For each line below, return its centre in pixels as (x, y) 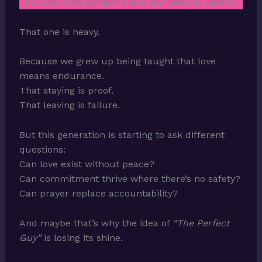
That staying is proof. (66, 91)
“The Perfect (201, 223)
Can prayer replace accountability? (98, 193)
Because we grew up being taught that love (117, 61)
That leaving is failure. (69, 105)
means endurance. (61, 76)
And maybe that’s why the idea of (96, 223)
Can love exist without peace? (87, 164)
